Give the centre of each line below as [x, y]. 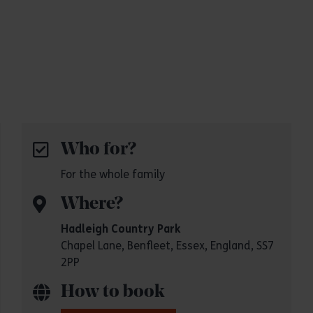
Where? [92, 204]
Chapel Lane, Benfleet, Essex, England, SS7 [167, 246]
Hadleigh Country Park [120, 229]
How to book [112, 292]
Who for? [98, 150]
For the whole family [112, 174]
